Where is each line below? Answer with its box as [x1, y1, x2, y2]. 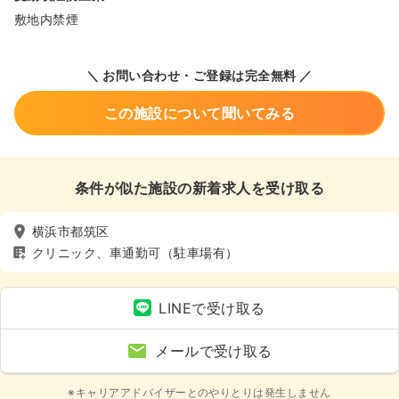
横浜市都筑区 [32, 224, 110, 240]
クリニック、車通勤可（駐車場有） [32, 245, 239, 261]
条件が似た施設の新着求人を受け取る [74, 178, 325, 197]
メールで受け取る [155, 341, 273, 360]
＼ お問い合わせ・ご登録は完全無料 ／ [86, 67, 313, 83]
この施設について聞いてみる [103, 103, 296, 122]
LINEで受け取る [159, 298, 265, 317]
